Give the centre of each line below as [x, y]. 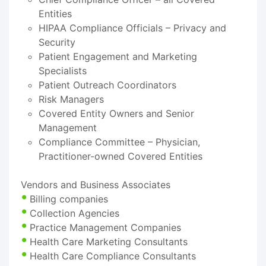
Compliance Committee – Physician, [119, 142]
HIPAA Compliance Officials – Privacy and [132, 28]
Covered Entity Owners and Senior [116, 113]
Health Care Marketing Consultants [109, 241]
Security [57, 42]
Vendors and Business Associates [96, 184]
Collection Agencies [75, 213]
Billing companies [69, 199]
